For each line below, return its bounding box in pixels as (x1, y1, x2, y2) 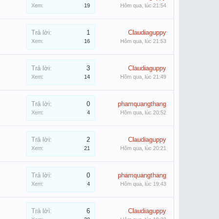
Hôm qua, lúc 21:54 (120, 2, 166, 8)
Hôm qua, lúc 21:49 (120, 74, 166, 80)
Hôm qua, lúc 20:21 (120, 145, 166, 151)
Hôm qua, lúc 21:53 (120, 38, 166, 44)
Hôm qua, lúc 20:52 (120, 109, 166, 115)
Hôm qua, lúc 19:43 (120, 181, 166, 187)
